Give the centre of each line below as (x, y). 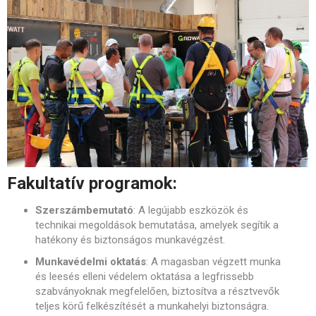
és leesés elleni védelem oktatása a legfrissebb (145, 277)
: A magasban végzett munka (213, 262)
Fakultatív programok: (92, 184)
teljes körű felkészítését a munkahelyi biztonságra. (152, 306)
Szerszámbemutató (84, 211)
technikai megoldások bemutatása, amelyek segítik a (157, 225)
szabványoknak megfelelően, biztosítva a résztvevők (157, 292)
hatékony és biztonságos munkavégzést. (130, 240)
